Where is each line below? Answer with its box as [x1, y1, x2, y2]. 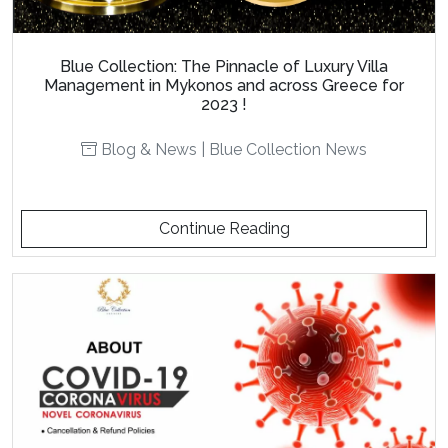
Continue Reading [158, 218, 290, 238]
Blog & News [101, 139, 197, 159]
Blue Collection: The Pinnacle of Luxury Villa [60, 56, 388, 76]
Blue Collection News [209, 139, 367, 159]
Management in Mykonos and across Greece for [44, 75, 404, 95]
